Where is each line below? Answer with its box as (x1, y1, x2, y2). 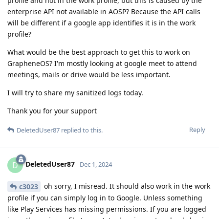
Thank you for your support (7, 106, 97, 115)
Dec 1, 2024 (80, 160, 112, 169)
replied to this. (60, 125, 103, 134)
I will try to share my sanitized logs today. (7, 88, 143, 97)
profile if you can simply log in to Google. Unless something (7, 193, 202, 203)
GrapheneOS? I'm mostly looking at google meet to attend (7, 58, 197, 68)
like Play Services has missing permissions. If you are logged (7, 204, 206, 214)
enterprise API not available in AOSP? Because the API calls (7, 6, 200, 16)
